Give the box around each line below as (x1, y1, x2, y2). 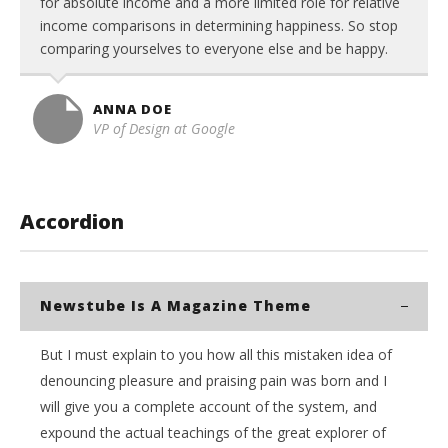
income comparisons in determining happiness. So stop (40, 16, 398, 35)
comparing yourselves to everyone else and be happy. (40, 39, 388, 58)
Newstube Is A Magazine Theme (40, 296, 311, 315)
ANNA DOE (93, 100, 172, 118)
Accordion (20, 208, 124, 235)
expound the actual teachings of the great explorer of (40, 423, 386, 442)
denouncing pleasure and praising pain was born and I (40, 371, 387, 390)
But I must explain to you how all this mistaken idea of (40, 345, 392, 364)
